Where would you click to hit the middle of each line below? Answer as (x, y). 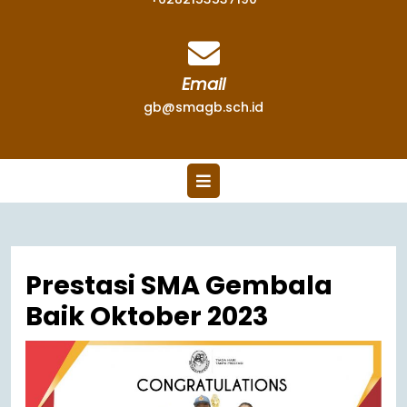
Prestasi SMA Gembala (179, 285)
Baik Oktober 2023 (147, 316)
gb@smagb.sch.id (203, 107)
